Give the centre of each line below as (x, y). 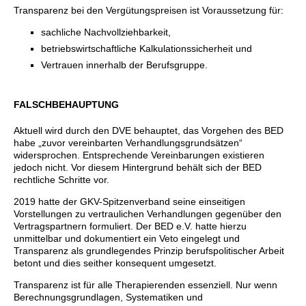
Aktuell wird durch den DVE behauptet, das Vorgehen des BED (149, 130)
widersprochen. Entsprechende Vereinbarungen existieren (139, 155)
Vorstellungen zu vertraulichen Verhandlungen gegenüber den (148, 213)
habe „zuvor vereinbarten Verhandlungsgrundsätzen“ (128, 142)
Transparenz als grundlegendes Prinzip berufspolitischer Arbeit (149, 250)
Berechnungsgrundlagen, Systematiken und (108, 297)
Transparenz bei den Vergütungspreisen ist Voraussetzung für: (149, 10)
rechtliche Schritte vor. (61, 179)
